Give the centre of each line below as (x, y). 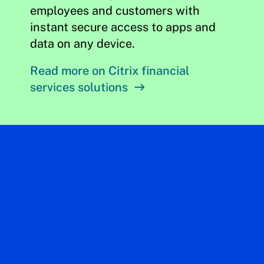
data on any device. (82, 44)
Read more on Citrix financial (109, 71)
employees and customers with (115, 11)
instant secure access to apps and (123, 27)
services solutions (79, 87)
